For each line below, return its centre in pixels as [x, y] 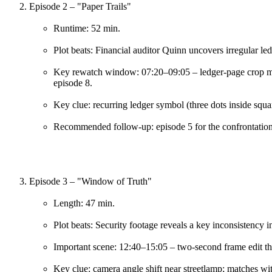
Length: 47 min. [84, 203]
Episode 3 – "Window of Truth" [90, 181]
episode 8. [73, 83]
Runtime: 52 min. [87, 28]
